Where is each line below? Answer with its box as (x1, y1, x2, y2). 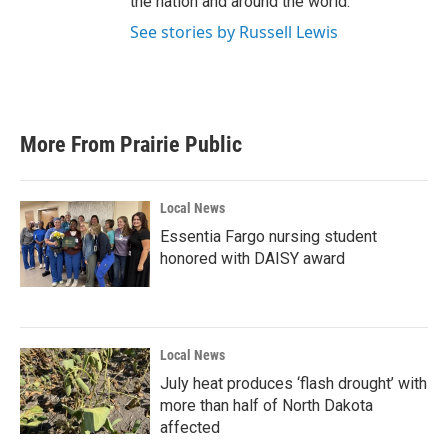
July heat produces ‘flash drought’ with (160, 374, 427, 393)
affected (160, 418, 220, 437)
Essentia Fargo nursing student (160, 227, 377, 246)
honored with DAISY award (160, 249, 345, 268)
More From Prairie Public (20, 132, 242, 157)
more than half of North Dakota (160, 396, 373, 415)
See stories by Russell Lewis (130, 21, 338, 43)
